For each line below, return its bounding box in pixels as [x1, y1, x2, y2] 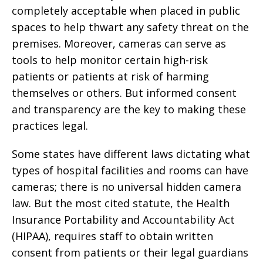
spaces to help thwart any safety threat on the [12, 20, 249, 34]
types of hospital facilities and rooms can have [12, 163, 248, 177]
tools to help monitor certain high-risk [12, 53, 208, 67]
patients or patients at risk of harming [12, 69, 209, 83]
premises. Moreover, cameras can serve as [12, 36, 226, 50]
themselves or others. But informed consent [12, 86, 237, 100]
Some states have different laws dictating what [12, 147, 250, 161]
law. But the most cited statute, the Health [12, 196, 230, 210]
